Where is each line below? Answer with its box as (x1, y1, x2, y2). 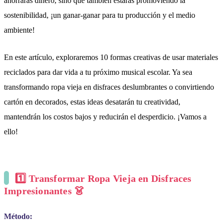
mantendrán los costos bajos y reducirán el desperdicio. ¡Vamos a (4, 112, 207, 121)
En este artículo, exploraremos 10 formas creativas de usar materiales (4, 53, 218, 61)
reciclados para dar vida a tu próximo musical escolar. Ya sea (4, 67, 192, 76)
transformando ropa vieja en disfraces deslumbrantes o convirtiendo (4, 82, 214, 91)
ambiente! (4, 26, 35, 35)
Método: (4, 212, 32, 221)
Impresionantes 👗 (4, 185, 85, 196)
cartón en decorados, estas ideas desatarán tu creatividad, (4, 97, 180, 106)
